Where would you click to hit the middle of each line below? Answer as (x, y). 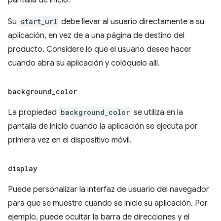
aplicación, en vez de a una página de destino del (96, 36)
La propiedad (33, 112)
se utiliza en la (157, 112)
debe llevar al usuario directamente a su (132, 22)
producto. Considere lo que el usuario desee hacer (100, 49)
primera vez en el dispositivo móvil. (70, 140)
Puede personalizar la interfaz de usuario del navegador (109, 189)
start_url (39, 21)
